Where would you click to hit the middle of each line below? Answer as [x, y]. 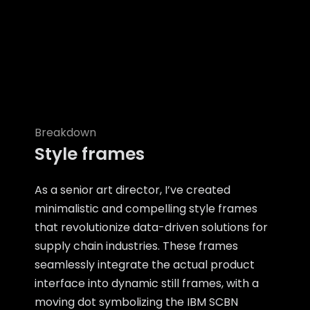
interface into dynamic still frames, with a [147, 283]
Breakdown [65, 133]
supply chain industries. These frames [136, 246]
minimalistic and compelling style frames [146, 209]
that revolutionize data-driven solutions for [151, 227]
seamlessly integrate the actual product [145, 265]
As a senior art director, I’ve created [133, 190]
